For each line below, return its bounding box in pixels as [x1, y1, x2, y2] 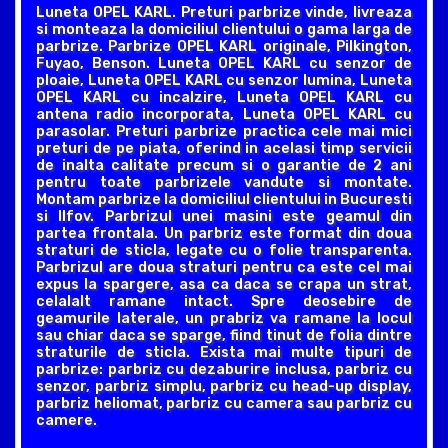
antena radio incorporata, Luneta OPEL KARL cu [36, 105, 412, 123]
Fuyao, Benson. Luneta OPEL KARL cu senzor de [36, 54, 412, 72]
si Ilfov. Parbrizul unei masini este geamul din [36, 207, 412, 225]
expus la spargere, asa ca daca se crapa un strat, [36, 275, 412, 293]
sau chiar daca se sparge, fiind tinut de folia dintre [36, 326, 412, 344]
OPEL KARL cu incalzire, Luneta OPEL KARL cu [36, 88, 412, 106]
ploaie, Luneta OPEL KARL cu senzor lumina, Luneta [36, 71, 412, 89]
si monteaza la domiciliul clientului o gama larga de [36, 20, 412, 38]
